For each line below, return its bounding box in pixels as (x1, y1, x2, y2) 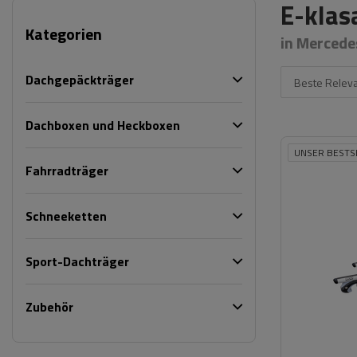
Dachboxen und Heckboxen (25, 116, 180, 135)
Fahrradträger (25, 161, 108, 180)
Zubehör (25, 297, 73, 316)
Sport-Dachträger (25, 252, 129, 271)
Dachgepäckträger (25, 70, 134, 89)
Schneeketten (25, 206, 107, 226)
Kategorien (25, 22, 102, 46)
